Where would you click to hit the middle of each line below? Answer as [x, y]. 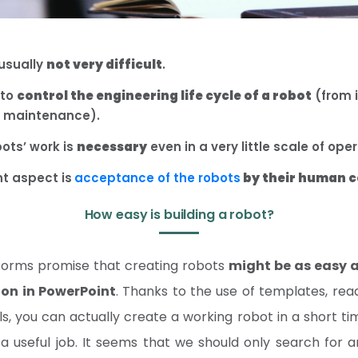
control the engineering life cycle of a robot [164, 95]
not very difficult [104, 64]
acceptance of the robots [157, 178]
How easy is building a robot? [179, 215]
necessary [112, 147]
